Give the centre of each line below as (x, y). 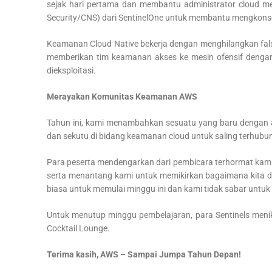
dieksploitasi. (71, 70)
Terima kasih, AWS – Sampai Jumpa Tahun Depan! (144, 254)
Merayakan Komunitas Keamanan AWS (122, 97)
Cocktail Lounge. (78, 228)
